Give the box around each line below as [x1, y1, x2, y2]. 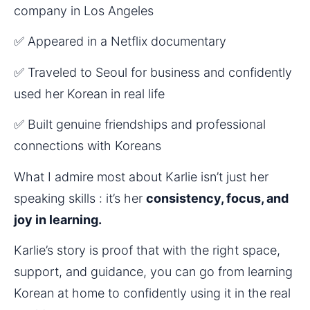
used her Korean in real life [14, 86, 165, 101]
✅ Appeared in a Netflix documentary [14, 34, 226, 49]
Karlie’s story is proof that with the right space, [14, 243, 280, 258]
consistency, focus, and [146, 190, 289, 206]
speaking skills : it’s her [14, 190, 146, 206]
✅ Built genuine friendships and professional [14, 117, 266, 132]
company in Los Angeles [14, 3, 154, 18]
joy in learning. [14, 212, 102, 227]
